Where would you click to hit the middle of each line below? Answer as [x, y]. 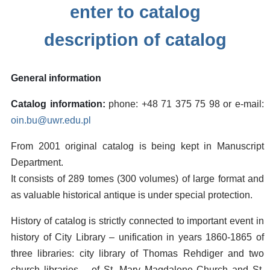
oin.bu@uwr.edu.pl [51, 120]
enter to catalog [135, 12]
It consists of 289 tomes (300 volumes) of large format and [137, 179]
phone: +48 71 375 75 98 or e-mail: [185, 104]
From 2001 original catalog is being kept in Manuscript [137, 146]
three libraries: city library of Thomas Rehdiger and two [137, 253]
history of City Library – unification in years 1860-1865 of [137, 237]
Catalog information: [58, 104]
